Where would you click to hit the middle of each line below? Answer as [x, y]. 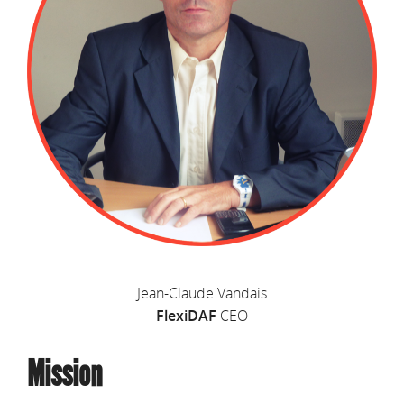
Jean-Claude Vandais [202, 293]
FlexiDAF [186, 316]
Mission [64, 374]
